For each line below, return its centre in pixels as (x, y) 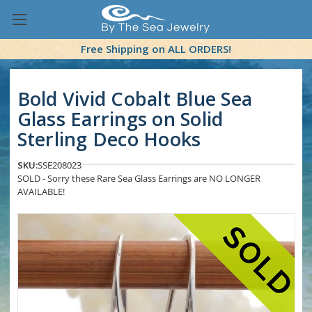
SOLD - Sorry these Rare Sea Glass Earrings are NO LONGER (139, 179)
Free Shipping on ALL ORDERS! (156, 49)
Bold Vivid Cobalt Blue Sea (134, 99)
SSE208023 (59, 165)
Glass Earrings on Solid (120, 119)
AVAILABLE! (41, 192)
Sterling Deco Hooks (109, 139)
